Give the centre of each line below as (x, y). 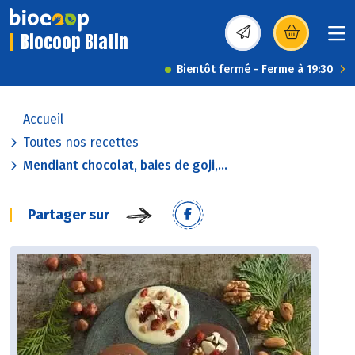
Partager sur (69, 215)
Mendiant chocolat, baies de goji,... (125, 166)
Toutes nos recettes (81, 143)
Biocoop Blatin (74, 42)
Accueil (43, 120)
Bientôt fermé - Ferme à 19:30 (255, 70)
